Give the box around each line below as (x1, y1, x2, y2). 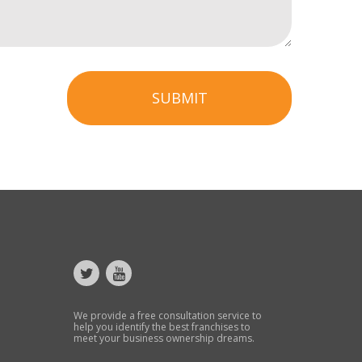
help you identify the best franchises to (74, 320, 250, 335)
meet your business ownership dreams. (74, 331, 255, 346)
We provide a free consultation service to (74, 309, 262, 323)
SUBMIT (151, 88, 208, 108)
